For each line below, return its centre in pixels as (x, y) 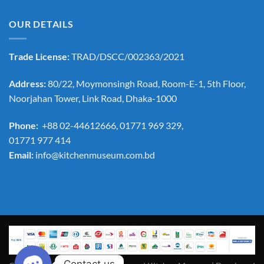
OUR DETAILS (41, 24)
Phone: (25, 125)
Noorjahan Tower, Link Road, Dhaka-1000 (93, 98)
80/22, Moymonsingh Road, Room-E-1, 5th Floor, (147, 83)
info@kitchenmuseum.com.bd (95, 154)
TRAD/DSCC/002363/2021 (127, 57)
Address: (28, 83)
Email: (22, 154)
